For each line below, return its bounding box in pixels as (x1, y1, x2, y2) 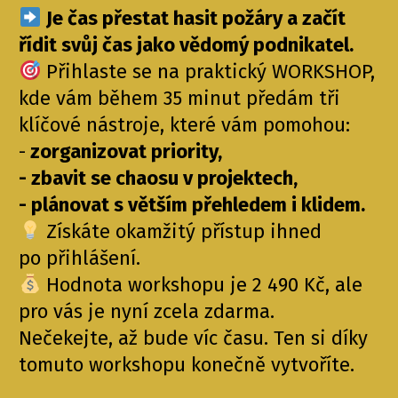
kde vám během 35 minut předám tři (19, 86, 341, 110)
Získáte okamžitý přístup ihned (41, 219, 322, 243)
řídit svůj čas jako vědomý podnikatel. (19, 33, 354, 57)
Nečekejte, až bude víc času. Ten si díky (19, 326, 369, 350)
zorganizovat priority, (26, 139, 223, 163)
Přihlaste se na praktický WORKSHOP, (41, 60, 376, 84)
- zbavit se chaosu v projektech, (19, 166, 298, 190)
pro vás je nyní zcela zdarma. (19, 299, 275, 323)
